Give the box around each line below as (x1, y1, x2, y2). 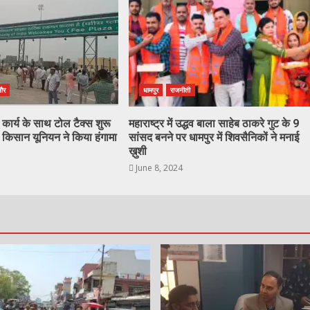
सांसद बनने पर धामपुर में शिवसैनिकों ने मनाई (128, 131, 299, 145)
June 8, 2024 (133, 162, 183, 174)
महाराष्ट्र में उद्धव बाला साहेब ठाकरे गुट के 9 (128, 117, 299, 131)
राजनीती (170, 85, 191, 95)
